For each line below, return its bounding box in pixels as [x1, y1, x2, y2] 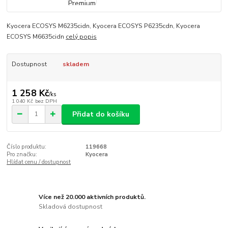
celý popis [66, 33, 97, 41]
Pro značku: [7, 151, 38, 159]
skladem [62, 60, 89, 69]
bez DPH [35, 97, 57, 105]
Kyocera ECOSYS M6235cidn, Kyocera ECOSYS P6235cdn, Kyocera [7, 22, 201, 31]
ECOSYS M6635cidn [7, 33, 66, 41]
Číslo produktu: [7, 143, 47, 151]
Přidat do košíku [72, 109, 129, 119]
